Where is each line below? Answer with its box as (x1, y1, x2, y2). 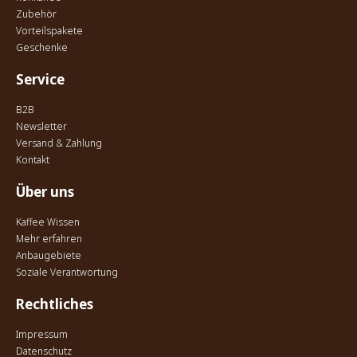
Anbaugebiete (16, 249, 81, 262)
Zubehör (16, 7, 57, 21)
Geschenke (16, 41, 68, 54)
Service (16, 70, 65, 88)
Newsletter (16, 120, 67, 133)
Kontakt (16, 153, 49, 167)
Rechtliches (16, 295, 93, 313)
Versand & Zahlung (16, 136, 102, 150)
